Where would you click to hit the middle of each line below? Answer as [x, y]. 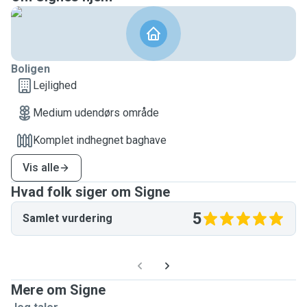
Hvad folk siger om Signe [90, 192]
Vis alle [41, 168]
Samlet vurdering [67, 218]
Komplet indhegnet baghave [100, 140]
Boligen [30, 69]
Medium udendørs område [96, 113]
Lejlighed [55, 85]
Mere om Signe [58, 290]
